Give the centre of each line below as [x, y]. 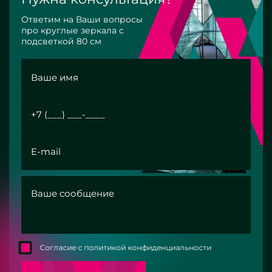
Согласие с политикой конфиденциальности [128, 248]
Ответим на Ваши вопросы [82, 20]
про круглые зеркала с [73, 31]
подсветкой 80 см [61, 42]
